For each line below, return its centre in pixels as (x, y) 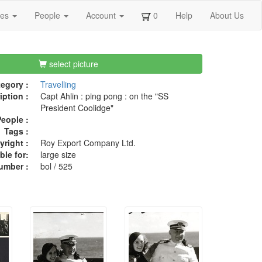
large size (58, 155)
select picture (73, 64)
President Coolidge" (77, 108)
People (49, 15)
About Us (227, 15)
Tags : (16, 131)
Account (102, 15)
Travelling (58, 85)
